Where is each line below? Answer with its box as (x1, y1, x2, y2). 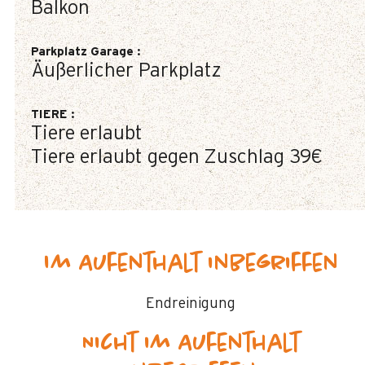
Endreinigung (146, 297, 235, 311)
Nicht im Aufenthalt (81, 332, 300, 356)
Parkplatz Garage (31, 46, 137, 58)
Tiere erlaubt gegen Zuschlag (31, 147, 284, 167)
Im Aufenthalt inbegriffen (42, 252, 339, 276)
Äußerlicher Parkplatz (31, 61, 222, 81)
